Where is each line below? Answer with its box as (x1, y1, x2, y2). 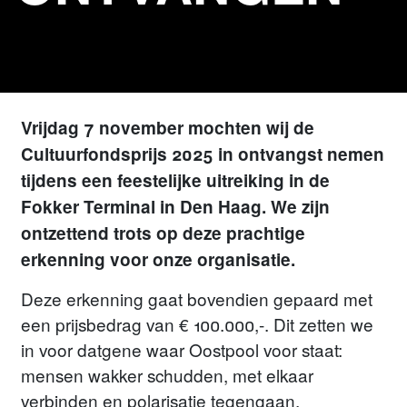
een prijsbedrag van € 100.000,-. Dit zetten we (21, 312, 374, 337)
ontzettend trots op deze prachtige (21, 220, 306, 245)
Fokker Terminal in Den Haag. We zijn (21, 194, 331, 219)
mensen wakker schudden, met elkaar (21, 362, 314, 388)
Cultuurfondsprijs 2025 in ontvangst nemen (21, 141, 385, 166)
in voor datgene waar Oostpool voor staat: (21, 337, 343, 362)
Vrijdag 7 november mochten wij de (21, 114, 315, 140)
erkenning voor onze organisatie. (21, 246, 296, 272)
